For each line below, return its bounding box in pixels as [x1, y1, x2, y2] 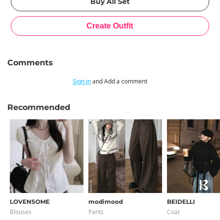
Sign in [73, 77, 91, 85]
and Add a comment [91, 77, 147, 85]
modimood [88, 198, 123, 205]
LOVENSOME [10, 198, 50, 205]
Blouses [10, 208, 31, 216]
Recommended [7, 103, 70, 112]
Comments [7, 58, 53, 67]
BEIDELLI [167, 198, 195, 205]
